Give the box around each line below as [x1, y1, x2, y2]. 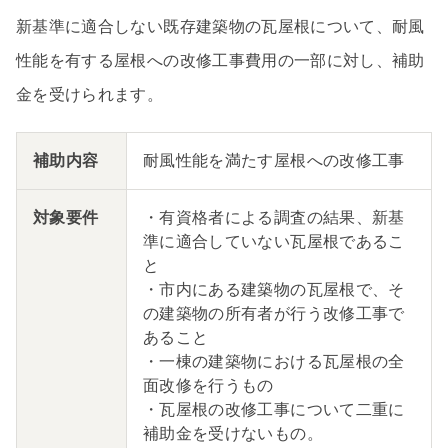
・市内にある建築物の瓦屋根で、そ [143, 279, 405, 299]
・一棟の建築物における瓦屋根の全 [143, 351, 405, 371]
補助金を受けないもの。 [143, 423, 323, 443]
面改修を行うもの [143, 375, 274, 395]
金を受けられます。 [16, 84, 164, 104]
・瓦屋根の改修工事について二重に [143, 399, 405, 419]
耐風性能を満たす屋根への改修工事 [143, 150, 405, 170]
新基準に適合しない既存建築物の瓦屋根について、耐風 [16, 16, 425, 36]
